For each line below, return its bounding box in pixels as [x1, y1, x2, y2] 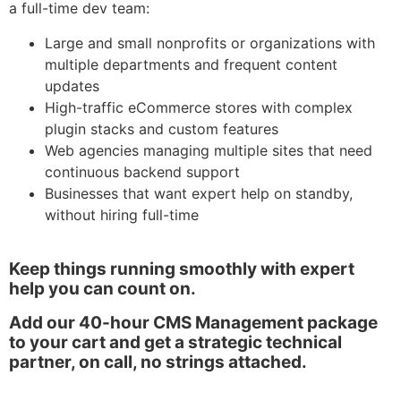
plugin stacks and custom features [45, 119, 278, 138]
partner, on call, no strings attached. [9, 352, 311, 373]
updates [45, 76, 99, 95]
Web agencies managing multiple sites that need [45, 141, 372, 159]
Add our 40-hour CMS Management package [9, 312, 378, 334]
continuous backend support [45, 162, 240, 181]
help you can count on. [9, 278, 196, 300]
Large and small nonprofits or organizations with [45, 33, 375, 52]
